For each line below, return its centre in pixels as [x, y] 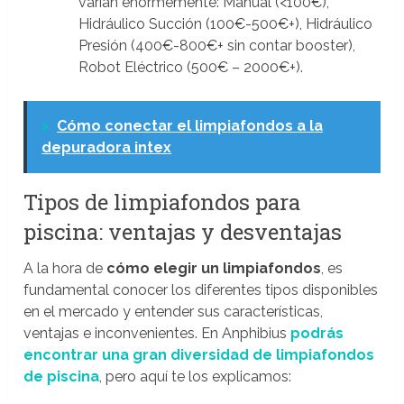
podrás [317, 334]
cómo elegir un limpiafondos [214, 269]
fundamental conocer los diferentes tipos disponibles [201, 290]
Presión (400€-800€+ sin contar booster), [216, 46]
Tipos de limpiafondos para [162, 202]
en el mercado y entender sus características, [174, 312]
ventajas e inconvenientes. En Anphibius [157, 334]
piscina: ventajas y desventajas [183, 232]
